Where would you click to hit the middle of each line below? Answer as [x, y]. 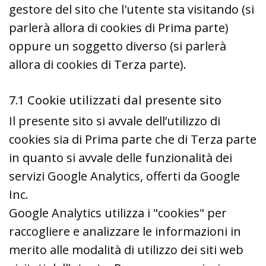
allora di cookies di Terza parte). [98, 64]
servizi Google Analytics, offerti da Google [124, 176]
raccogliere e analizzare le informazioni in [125, 231]
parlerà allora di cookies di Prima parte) [119, 27]
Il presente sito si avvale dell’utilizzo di [115, 121]
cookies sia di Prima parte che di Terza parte [133, 139]
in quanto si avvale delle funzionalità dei [121, 157]
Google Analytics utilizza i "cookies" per [118, 213]
